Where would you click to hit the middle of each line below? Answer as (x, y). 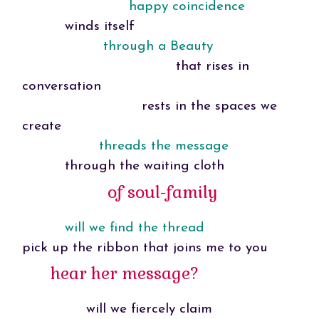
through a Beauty (158, 46)
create (41, 126)
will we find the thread (134, 228)
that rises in (135, 66)
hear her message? (124, 274)
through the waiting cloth (123, 166)
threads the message (163, 146)
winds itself (78, 26)
